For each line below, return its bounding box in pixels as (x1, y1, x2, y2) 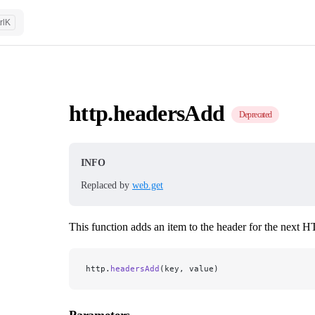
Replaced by (81, 179, 132, 191)
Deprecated (238, 110, 272, 120)
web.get (132, 179, 163, 191)
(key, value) (160, 263, 219, 274)
